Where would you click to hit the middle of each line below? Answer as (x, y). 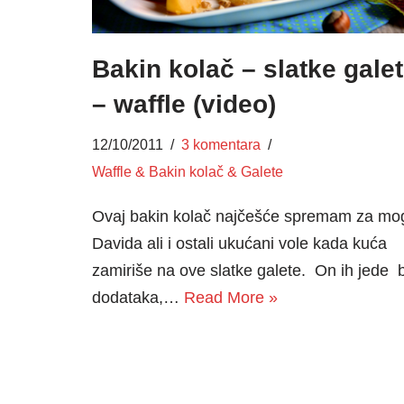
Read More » (231, 297)
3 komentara (221, 144)
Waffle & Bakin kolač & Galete (188, 171)
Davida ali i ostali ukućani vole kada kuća (239, 243)
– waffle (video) (184, 104)
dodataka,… (138, 297)
